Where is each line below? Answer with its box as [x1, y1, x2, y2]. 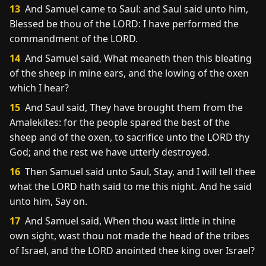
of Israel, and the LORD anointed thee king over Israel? [9, 244, 255, 257]
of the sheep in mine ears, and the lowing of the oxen [9, 66, 249, 80]
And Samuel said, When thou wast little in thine [23, 214, 236, 227]
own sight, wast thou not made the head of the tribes [9, 229, 249, 242]
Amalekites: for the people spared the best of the [9, 116, 230, 129]
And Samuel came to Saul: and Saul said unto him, [23, 2, 248, 15]
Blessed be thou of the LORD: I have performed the [9, 17, 239, 30]
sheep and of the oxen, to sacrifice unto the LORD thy [9, 131, 249, 144]
